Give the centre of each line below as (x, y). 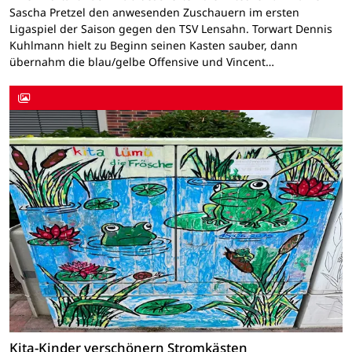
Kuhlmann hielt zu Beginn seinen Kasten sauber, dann (154, 46)
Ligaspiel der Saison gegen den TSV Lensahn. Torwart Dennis (171, 29)
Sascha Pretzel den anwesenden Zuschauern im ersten (154, 13)
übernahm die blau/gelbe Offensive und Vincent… (142, 62)
